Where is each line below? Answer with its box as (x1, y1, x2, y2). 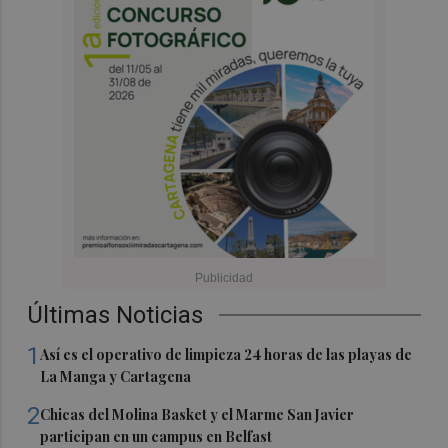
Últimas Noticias (27, 300, 204, 329)
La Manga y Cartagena (40, 366, 192, 386)
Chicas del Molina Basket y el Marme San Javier (40, 404, 355, 424)
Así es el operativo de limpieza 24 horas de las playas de (40, 344, 413, 364)
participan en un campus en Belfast (40, 426, 273, 446)
